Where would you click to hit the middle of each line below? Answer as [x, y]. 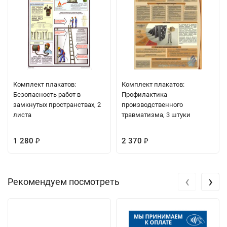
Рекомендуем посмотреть [64, 181]
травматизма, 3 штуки [156, 115]
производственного [152, 104]
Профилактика [144, 94]
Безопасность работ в [47, 94]
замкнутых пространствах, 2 [57, 104]
